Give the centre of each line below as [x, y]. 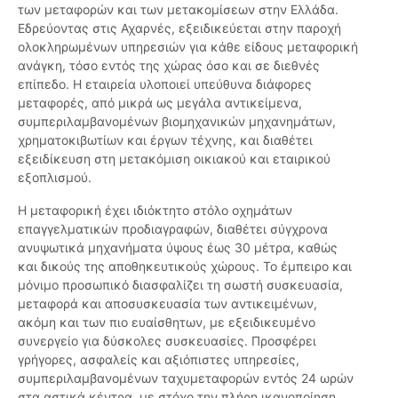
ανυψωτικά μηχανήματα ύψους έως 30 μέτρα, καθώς [178, 248]
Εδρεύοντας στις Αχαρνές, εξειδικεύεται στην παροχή [179, 28]
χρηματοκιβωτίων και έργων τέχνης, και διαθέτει [165, 140]
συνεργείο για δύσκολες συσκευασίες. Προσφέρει [167, 341]
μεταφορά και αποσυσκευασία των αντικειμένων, [167, 304]
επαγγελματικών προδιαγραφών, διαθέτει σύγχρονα [173, 229]
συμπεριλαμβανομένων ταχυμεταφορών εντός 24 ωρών [186, 378]
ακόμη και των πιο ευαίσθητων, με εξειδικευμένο [167, 322]
